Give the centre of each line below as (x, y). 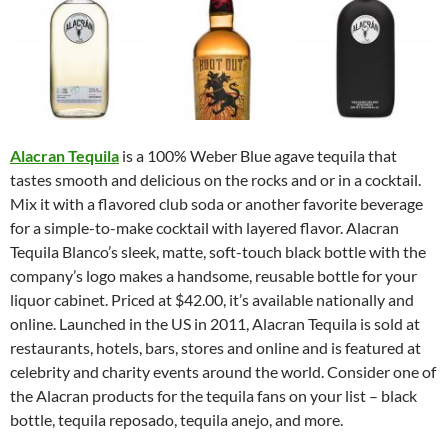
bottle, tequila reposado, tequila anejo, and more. (176, 420)
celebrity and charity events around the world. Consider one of (223, 372)
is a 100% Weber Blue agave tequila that (258, 156)
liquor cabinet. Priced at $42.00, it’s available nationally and (212, 300)
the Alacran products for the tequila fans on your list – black (213, 396)
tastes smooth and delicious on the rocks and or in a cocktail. (215, 180)
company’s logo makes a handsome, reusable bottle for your (213, 276)
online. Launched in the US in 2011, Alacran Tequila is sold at (215, 324)
